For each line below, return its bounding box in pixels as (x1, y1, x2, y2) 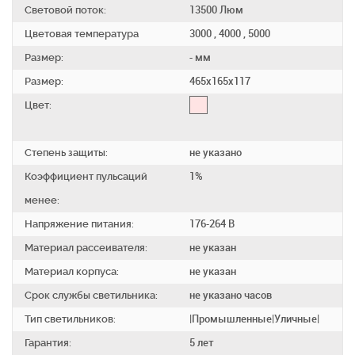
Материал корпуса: (25, 265, 119, 278)
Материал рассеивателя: (25, 242, 147, 254)
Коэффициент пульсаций (25, 170, 147, 183)
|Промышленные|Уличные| (189, 313, 319, 326)
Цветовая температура (25, 28, 139, 40)
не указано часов (189, 289, 272, 302)
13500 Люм (189, 4, 243, 17)
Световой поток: (25, 4, 106, 17)
